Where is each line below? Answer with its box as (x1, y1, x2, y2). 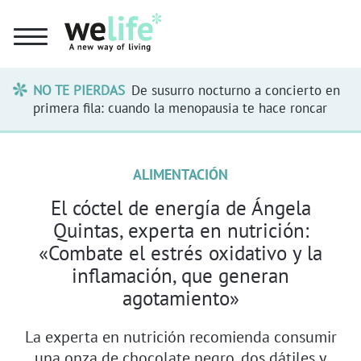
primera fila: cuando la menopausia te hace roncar (33, 98, 328, 117)
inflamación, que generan (72, 262, 289, 288)
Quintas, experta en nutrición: (52, 217, 309, 243)
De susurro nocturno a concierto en (131, 81, 340, 99)
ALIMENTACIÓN (133, 164, 228, 184)
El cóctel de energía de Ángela (50, 194, 311, 221)
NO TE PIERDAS (33, 81, 126, 99)
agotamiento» (122, 284, 239, 311)
